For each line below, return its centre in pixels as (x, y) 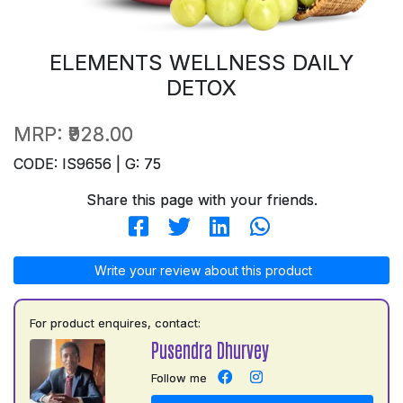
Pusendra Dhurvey (210, 349)
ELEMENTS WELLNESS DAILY (201, 62)
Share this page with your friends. (201, 199)
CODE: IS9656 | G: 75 (87, 163)
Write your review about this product (201, 270)
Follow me (179, 377)
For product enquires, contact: (115, 322)
